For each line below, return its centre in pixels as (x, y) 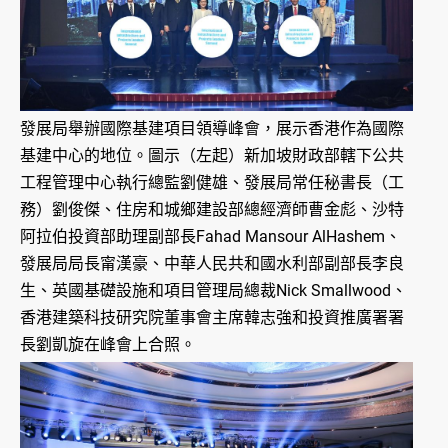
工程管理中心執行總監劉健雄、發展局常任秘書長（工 (212, 183)
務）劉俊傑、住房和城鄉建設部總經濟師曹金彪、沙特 (212, 210)
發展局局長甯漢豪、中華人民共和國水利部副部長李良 (212, 264)
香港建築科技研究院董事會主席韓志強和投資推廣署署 (212, 318)
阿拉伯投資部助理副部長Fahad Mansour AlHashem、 (210, 237)
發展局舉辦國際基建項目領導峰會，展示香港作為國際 (212, 129)
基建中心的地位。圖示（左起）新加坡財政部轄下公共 (212, 156)
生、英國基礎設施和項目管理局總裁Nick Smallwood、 (213, 291)
